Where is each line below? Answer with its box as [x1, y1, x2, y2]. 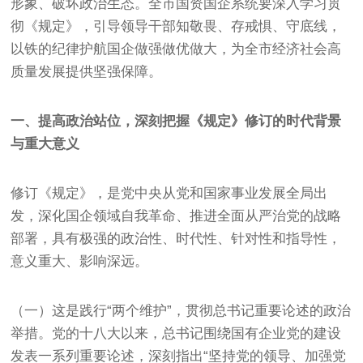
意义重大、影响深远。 [11, 253, 149, 269]
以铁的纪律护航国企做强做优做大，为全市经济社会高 [11, 41, 342, 57]
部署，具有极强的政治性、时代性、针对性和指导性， [11, 230, 342, 246]
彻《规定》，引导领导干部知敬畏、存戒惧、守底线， [11, 18, 342, 34]
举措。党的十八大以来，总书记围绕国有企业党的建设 [11, 325, 342, 341]
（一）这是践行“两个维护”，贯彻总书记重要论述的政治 [11, 302, 352, 318]
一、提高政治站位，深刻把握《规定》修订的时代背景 [11, 113, 342, 129]
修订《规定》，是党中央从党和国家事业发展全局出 [11, 185, 328, 201]
